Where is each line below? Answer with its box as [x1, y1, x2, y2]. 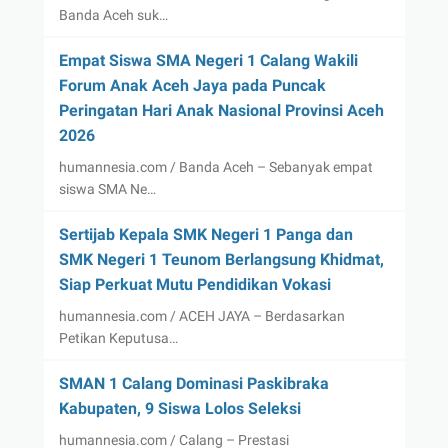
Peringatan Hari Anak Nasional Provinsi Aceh [58, 100, 384, 120]
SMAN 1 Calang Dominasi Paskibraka [58, 373, 329, 393]
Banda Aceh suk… [58, 6, 168, 23]
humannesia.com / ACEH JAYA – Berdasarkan [58, 307, 345, 324]
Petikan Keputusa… [58, 329, 178, 346]
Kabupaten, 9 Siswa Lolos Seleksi [58, 398, 301, 418]
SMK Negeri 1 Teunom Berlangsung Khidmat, [58, 249, 384, 269]
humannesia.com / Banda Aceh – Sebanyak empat [58, 158, 373, 175]
